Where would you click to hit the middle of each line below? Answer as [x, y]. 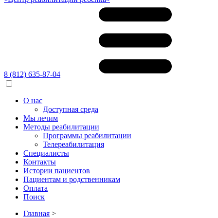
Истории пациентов [57, 171]
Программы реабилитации [87, 136]
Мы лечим [41, 118]
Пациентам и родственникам [72, 179]
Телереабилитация [73, 144]
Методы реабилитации [61, 127]
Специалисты [46, 153]
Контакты [40, 162]
